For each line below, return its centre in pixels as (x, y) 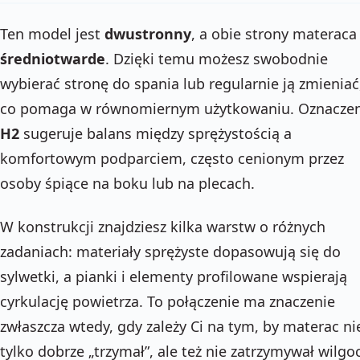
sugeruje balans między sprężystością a (155, 133)
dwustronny (148, 34)
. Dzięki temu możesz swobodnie (217, 59)
